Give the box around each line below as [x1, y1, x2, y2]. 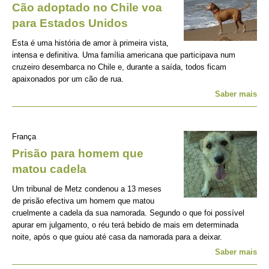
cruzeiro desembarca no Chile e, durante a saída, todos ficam [12, 62, 226, 71]
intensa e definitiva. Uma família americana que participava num [12, 50, 235, 59]
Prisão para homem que [12, 147, 144, 160]
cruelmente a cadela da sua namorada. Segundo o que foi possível [12, 208, 244, 217]
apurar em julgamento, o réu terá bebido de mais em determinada [12, 220, 238, 229]
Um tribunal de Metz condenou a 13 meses [12, 184, 162, 193]
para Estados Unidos [12, 17, 128, 29]
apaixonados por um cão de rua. [12, 74, 124, 83]
